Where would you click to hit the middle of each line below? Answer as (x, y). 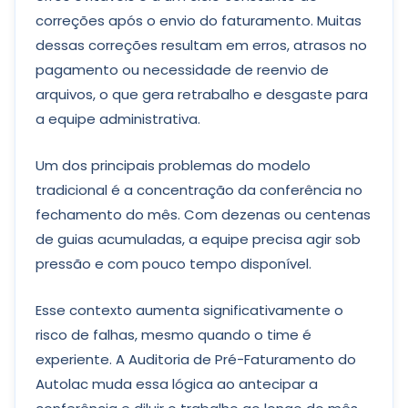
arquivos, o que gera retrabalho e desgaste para (202, 94)
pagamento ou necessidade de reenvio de (182, 70)
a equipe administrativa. (118, 119)
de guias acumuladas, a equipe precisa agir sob (198, 239)
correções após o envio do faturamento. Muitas (199, 20)
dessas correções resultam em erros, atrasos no (201, 45)
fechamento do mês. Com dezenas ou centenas (203, 214)
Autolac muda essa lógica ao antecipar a (177, 384)
